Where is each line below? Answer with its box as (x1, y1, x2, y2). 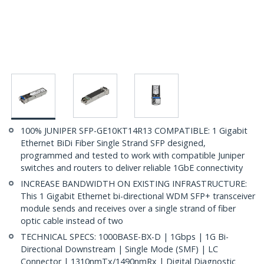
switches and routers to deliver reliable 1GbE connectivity (21, 162, 243, 174)
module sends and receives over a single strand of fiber (21, 203, 236, 214)
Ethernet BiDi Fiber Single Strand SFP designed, (21, 137, 206, 149)
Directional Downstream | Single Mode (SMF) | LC (21, 243, 218, 255)
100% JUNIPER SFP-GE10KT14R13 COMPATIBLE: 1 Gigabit (21, 125, 247, 137)
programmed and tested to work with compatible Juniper (21, 150, 245, 161)
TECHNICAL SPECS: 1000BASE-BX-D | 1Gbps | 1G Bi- (21, 231, 229, 243)
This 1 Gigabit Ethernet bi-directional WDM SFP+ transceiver (21, 190, 255, 202)
